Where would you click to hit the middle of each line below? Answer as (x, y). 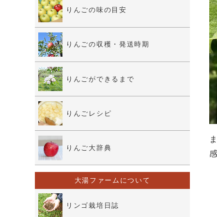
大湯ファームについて (112, 180)
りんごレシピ (89, 113)
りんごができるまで (100, 79)
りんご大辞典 (89, 148)
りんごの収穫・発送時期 (108, 45)
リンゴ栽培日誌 (93, 206)
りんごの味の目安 (96, 10)
